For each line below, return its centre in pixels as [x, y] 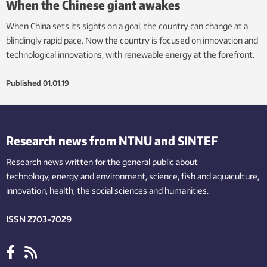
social [102, 190]
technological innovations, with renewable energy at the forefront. [130, 54]
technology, [28, 176]
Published [24, 83]
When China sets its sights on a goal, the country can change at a [127, 26]
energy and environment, [100, 176]
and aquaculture [227, 176]
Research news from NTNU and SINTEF [112, 140]
